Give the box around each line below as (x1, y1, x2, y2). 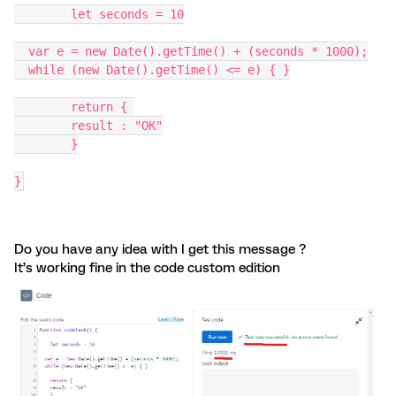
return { (71, 100, 134, 114)
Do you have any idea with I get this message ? (14, 241, 306, 257)
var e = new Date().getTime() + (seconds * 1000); (28, 44, 368, 58)
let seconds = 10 (71, 7, 184, 21)
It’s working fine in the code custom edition (14, 260, 280, 276)
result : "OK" (71, 118, 163, 133)
